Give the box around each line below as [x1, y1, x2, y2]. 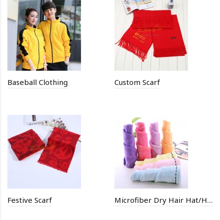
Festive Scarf [7, 194, 52, 205]
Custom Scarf [114, 77, 160, 87]
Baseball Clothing [7, 77, 68, 87]
